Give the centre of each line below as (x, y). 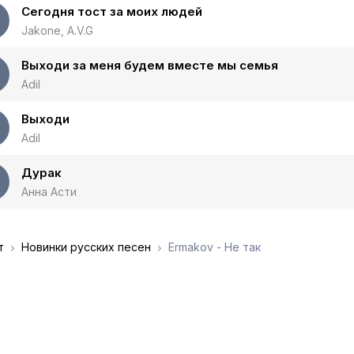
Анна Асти (49, 192)
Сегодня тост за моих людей (112, 11)
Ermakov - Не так (213, 247)
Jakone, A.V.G (57, 30)
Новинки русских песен (86, 247)
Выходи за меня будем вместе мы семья (150, 65)
